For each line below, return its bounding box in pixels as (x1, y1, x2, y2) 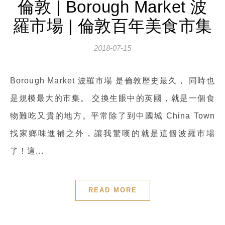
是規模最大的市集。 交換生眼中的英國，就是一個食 (10, 94, 215, 102)
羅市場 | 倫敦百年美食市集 (13, 17, 212, 35)
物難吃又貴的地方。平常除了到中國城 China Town (10, 111, 215, 120)
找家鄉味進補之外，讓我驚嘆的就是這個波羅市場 (10, 129, 215, 138)
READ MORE (88, 186, 137, 194)
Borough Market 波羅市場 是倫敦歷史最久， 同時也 (10, 76, 17, 85)
